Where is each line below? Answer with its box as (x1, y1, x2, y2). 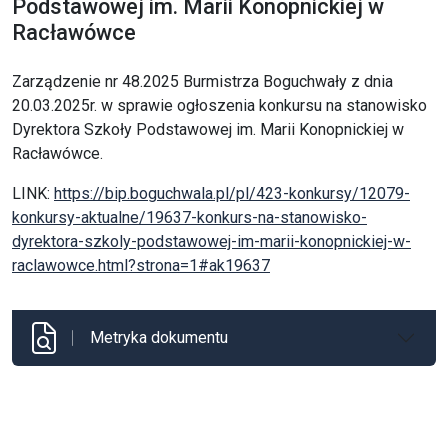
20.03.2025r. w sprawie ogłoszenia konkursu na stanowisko (12, 96, 427, 115)
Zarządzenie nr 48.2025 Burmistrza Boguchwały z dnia (12, 72, 393, 91)
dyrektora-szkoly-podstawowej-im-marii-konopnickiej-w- (12, 232, 411, 251)
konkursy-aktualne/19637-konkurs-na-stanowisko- (12, 208, 367, 227)
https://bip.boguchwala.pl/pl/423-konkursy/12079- (54, 184, 410, 203)
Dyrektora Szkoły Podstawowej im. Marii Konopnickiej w (12, 120, 404, 139)
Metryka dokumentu (90, 328, 228, 347)
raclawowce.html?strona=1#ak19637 (12, 256, 270, 275)
